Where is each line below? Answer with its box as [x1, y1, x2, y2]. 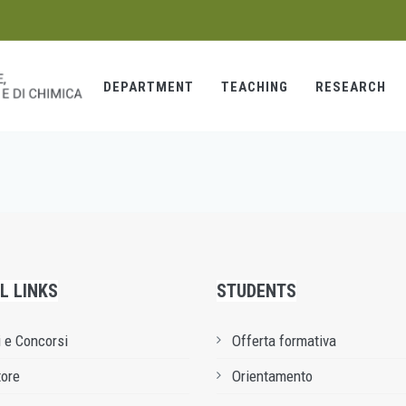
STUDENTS [217, 280, 296, 302]
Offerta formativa [232, 332, 336, 350]
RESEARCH [315, 79, 386, 95]
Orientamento [232, 367, 313, 385]
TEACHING [221, 79, 288, 95]
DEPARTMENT [103, 79, 194, 95]
